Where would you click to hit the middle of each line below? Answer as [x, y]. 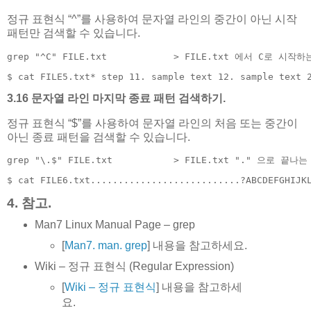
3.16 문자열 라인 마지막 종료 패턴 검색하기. [116, 98]
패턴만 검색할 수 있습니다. [74, 33]
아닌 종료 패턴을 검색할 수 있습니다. [99, 137]
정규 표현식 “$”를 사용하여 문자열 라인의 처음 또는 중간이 [152, 123]
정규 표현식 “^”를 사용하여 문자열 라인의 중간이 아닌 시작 [152, 19]
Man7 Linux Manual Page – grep [115, 224]
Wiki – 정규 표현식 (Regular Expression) [134, 266]
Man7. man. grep [106, 245]
